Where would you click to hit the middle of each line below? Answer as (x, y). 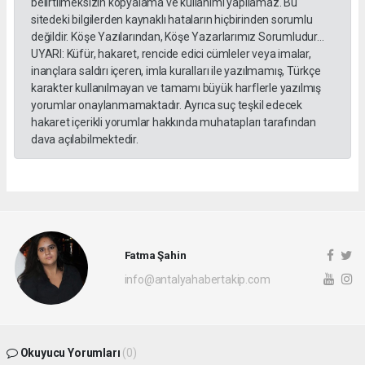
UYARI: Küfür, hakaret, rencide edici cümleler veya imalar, (171, 53)
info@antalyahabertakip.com (197, 280)
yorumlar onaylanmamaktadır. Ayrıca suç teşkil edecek (167, 105)
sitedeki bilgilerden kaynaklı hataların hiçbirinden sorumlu (172, 19)
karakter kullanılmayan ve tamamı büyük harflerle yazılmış (176, 88)
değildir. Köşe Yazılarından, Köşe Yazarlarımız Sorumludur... (178, 36)
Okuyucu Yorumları (70, 352)
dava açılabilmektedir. (85, 139)
